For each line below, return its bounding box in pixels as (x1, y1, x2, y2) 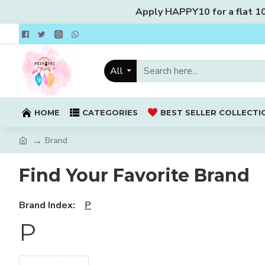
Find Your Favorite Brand (19, 164, 250, 186)
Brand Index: (19, 199, 75, 212)
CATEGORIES (82, 107, 138, 117)
